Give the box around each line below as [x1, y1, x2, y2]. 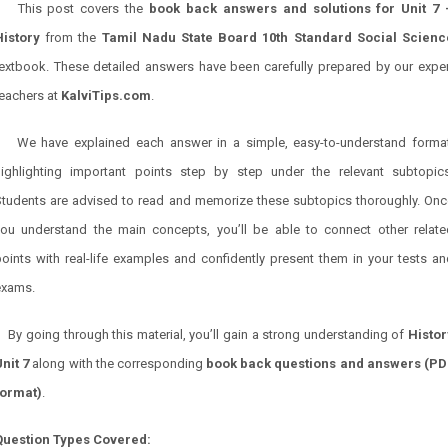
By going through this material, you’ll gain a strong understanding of [8, 327, 409, 343]
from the [40, 30, 102, 46]
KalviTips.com [61, 88, 151, 104]
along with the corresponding [29, 356, 207, 372]
